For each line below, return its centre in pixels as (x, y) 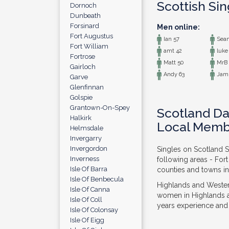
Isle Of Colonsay (94, 210)
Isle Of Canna (90, 189)
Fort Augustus (91, 36)
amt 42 (172, 51)
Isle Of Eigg (87, 220)
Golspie (81, 97)
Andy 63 (173, 75)
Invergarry (86, 138)
